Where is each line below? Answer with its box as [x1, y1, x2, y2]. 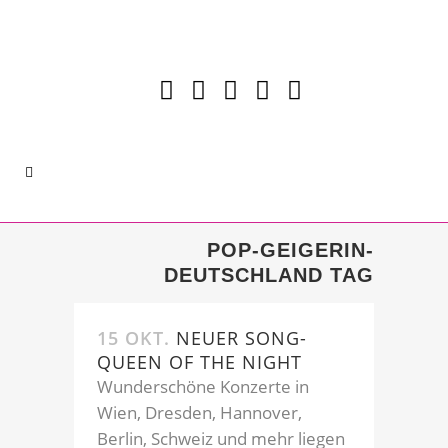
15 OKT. [97, 325, 170, 350]
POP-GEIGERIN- [207, 238, 374, 261]
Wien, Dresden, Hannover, [97, 400, 302, 424]
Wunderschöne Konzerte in [97, 374, 309, 398]
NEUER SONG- [176, 325, 307, 350]
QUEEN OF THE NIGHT [97, 349, 302, 374]
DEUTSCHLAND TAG [164, 263, 374, 286]
